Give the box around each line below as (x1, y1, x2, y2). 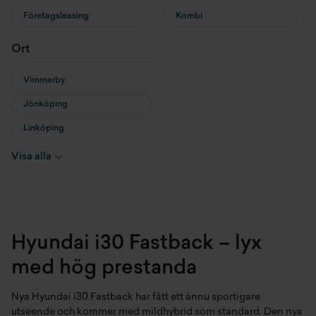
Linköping (23, 124, 64, 133)
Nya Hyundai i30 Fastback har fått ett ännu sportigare (11, 292, 260, 303)
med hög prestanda (11, 259, 197, 279)
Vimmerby (23, 76, 66, 85)
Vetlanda (23, 148, 60, 157)
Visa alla (11, 152, 51, 163)
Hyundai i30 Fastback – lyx (11, 234, 262, 255)
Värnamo (23, 172, 60, 181)
